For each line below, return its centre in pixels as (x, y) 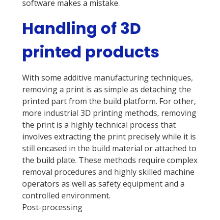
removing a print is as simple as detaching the (106, 90)
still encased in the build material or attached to (109, 149)
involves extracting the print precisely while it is (109, 137)
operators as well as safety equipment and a (103, 184)
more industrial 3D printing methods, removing (109, 113)
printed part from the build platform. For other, (109, 101)
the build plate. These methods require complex (110, 160)
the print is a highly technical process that (99, 125)
